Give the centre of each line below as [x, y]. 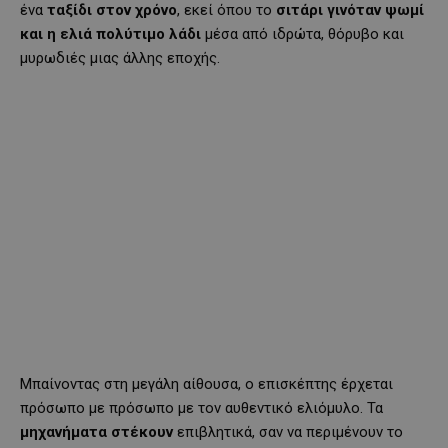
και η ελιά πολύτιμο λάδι [110, 33]
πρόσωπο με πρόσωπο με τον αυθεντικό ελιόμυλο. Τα [201, 407]
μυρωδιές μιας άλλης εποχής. [120, 57]
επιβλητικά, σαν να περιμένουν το [290, 431]
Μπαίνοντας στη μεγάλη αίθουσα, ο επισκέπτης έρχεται [206, 383]
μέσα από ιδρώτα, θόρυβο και [302, 33]
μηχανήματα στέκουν [98, 431]
